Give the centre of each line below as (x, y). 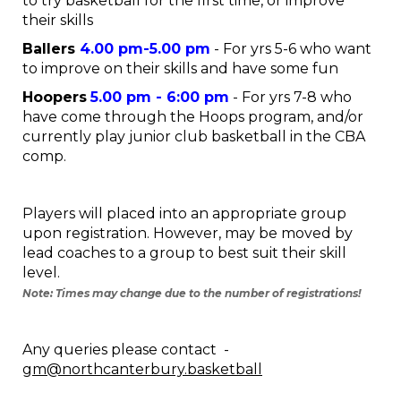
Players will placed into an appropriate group (184, 213)
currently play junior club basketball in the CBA (194, 137)
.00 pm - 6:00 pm (164, 97)
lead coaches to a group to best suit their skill (184, 253)
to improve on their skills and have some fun (180, 68)
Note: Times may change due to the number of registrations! (192, 293)
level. (41, 273)
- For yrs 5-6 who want (291, 49)
